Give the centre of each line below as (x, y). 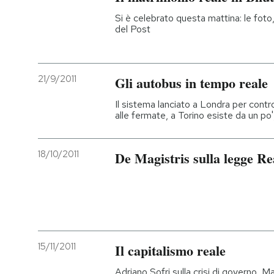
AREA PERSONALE (86, 225)
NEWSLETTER (76, 65)
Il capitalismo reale (170, 250)
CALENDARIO (73, 185)
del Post (133, 29)
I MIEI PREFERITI (80, 105)
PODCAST (68, 24)
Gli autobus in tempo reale (191, 83)
